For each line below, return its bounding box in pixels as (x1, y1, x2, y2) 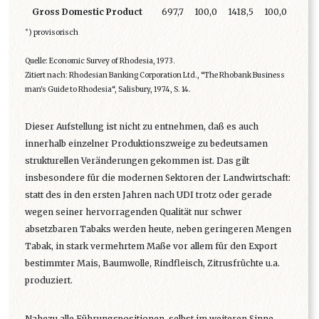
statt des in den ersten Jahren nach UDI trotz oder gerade (25, 189, 272, 201)
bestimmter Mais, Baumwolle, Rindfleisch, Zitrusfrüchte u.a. (25, 258, 280, 269)
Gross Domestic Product (32, 6, 142, 18)
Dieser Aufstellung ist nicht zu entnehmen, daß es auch (25, 121, 258, 132)
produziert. (25, 275, 73, 286)
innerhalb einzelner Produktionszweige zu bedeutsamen (25, 138, 268, 150)
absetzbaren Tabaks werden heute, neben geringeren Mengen (25, 224, 291, 235)
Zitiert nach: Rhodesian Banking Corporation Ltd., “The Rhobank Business (25, 70, 285, 80)
